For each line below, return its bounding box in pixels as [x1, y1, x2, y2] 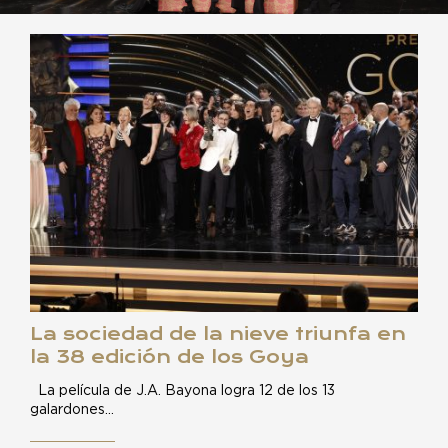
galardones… [30, 403, 114, 417]
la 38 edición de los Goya [30, 346, 309, 367]
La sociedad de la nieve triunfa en [30, 323, 406, 344]
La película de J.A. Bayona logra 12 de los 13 [30, 384, 335, 398]
